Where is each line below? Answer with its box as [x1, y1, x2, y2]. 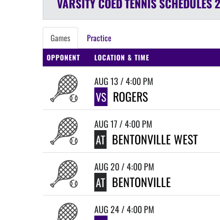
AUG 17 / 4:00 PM [94, 117, 152, 130]
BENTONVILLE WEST [112, 130, 198, 148]
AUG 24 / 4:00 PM [94, 203, 154, 216]
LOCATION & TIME [94, 52, 149, 62]
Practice [87, 32, 111, 44]
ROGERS [113, 87, 148, 105]
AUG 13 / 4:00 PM [94, 75, 153, 87]
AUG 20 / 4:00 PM [94, 160, 154, 173]
